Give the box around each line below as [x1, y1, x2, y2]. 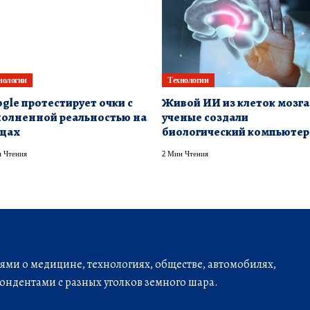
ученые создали [162, 109, 248, 125]
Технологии [167, 74, 209, 85]
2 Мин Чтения [162, 148, 208, 158]
